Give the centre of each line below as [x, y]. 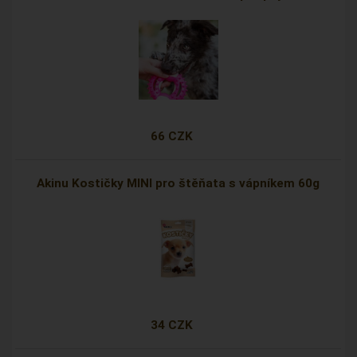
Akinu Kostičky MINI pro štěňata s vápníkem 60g [178, 184]
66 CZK [172, 137]
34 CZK [172, 326]
